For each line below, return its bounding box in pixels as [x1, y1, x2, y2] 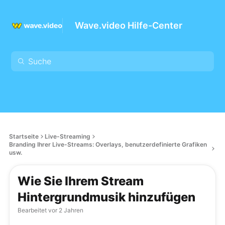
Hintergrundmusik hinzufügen [18, 190, 195, 204]
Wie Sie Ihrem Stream [18, 174, 144, 188]
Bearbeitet [18, 206, 47, 214]
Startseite [9, 133, 39, 140]
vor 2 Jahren [47, 206, 83, 214]
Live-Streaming [45, 133, 90, 140]
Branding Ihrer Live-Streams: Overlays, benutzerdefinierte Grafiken [9, 141, 207, 148]
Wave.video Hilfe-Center [75, 20, 182, 31]
